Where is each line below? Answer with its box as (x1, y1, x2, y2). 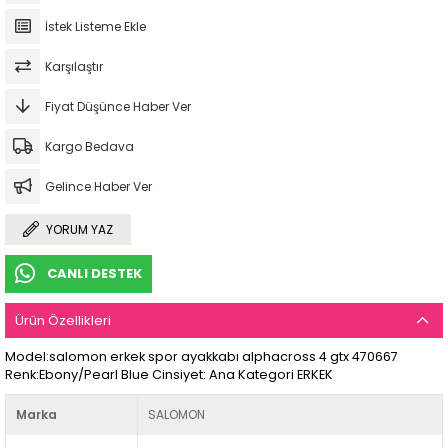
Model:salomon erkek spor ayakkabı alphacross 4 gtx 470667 (5, 348, 398, 366)
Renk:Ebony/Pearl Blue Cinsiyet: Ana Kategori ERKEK (5, 366, 333, 384)
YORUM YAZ (46, 221, 113, 239)
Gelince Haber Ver (45, 178, 152, 196)
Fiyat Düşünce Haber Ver (45, 98, 191, 116)
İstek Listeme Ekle (45, 18, 146, 36)
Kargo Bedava (45, 138, 134, 156)
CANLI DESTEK (47, 264, 142, 284)
